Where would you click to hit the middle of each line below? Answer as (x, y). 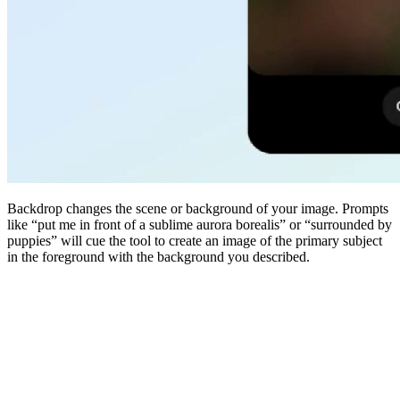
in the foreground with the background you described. (158, 257)
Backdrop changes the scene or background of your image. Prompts (198, 209)
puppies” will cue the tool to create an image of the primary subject (195, 241)
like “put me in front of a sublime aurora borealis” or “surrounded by (200, 225)
